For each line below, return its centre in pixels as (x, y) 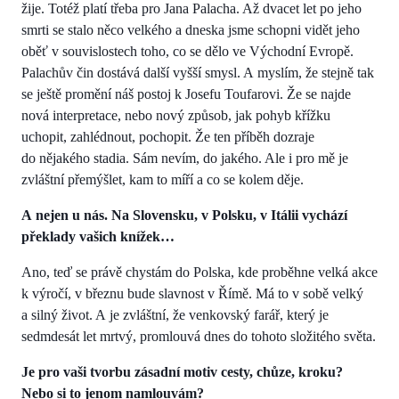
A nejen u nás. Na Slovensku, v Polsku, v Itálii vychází (184, 216)
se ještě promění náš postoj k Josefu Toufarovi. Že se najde (186, 94)
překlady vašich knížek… (98, 237)
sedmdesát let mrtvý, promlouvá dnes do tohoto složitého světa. (199, 337)
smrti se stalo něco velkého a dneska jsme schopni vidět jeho (191, 30)
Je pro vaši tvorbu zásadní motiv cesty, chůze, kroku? (182, 372)
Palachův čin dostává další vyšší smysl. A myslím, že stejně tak (198, 73)
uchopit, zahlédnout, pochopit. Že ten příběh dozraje (168, 137)
